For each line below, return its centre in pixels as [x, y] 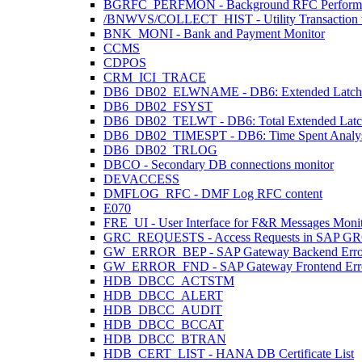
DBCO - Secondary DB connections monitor [219, 164]
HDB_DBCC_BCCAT [164, 324]
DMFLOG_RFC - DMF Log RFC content [213, 194]
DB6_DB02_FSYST [158, 106]
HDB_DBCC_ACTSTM [169, 281]
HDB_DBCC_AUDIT [163, 310]
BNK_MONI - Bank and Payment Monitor [214, 34]
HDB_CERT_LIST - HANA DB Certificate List [229, 354]
